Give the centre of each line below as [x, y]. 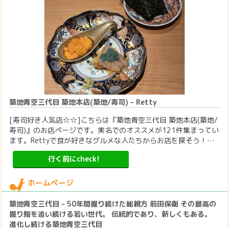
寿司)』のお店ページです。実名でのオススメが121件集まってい [114, 130]
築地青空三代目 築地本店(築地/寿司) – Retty [83, 102]
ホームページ [51, 182]
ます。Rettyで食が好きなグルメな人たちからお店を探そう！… [112, 140]
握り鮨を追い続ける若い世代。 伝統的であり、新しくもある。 [111, 214]
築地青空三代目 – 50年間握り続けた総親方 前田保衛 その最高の [113, 203]
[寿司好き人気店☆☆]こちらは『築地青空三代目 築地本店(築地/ [114, 120]
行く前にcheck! [74, 158]
